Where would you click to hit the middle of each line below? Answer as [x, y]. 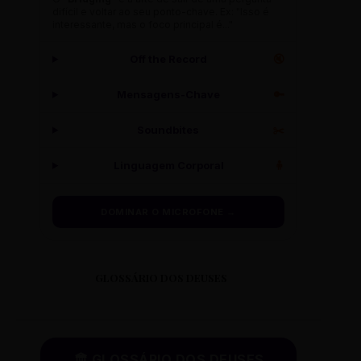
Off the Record [168, 59]
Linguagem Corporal [168, 166]
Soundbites [168, 130]
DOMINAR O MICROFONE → [168, 212]
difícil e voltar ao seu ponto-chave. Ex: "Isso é [161, 12]
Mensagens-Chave [169, 95]
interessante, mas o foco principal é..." [143, 25]
